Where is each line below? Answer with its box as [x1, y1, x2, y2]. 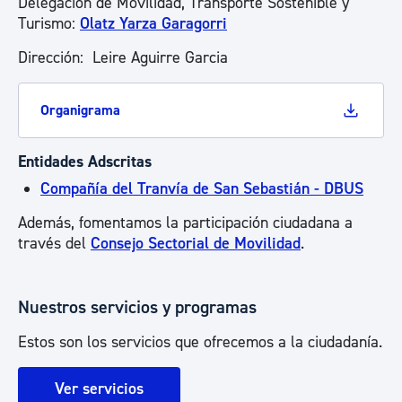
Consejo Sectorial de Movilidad [91, 233, 301, 254]
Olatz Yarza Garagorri [80, 13, 227, 34]
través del [18, 233, 91, 254]
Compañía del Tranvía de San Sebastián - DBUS [40, 179, 363, 199]
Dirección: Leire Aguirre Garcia [18, 48, 228, 68]
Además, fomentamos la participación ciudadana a [18, 213, 353, 233]
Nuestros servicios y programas [18, 296, 261, 319]
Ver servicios [55, 379, 144, 399]
